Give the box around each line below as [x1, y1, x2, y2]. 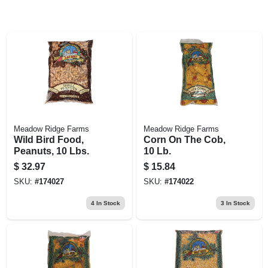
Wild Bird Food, [13, 134, 84, 145]
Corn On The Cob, [143, 134, 226, 145]
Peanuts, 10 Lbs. [13, 145, 89, 156]
